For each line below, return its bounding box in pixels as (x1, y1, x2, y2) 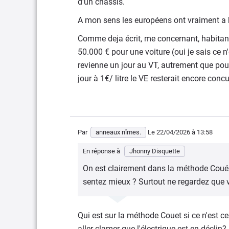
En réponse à (83, 147, 122, 155)
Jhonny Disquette (129, 147, 180, 155)
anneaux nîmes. (96, 128, 141, 136)
